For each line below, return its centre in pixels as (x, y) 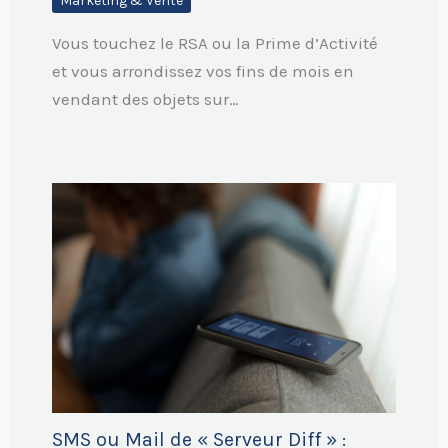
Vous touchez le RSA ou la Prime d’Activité (214, 43)
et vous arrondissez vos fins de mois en (202, 71)
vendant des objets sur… (145, 99)
